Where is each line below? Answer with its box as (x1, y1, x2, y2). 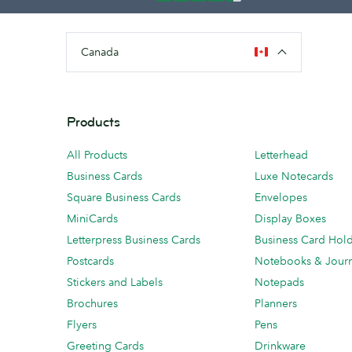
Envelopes (255, 189, 307, 204)
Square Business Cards (67, 189, 181, 204)
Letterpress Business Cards (67, 232, 200, 247)
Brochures (67, 295, 118, 310)
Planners (255, 295, 297, 310)
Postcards (67, 253, 114, 268)
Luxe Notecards (255, 168, 333, 183)
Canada (81, 44, 119, 59)
